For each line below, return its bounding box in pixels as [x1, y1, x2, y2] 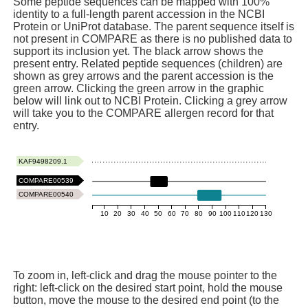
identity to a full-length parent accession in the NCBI [13, 8, 265, 21]
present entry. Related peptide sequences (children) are [13, 58, 283, 70]
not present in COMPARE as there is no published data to [13, 33, 293, 45]
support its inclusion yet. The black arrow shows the [13, 45, 264, 58]
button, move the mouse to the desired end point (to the [13, 294, 280, 307]
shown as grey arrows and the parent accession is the [13, 70, 274, 82]
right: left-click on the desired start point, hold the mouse [13, 282, 283, 294]
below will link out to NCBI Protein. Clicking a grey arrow [13, 95, 288, 107]
